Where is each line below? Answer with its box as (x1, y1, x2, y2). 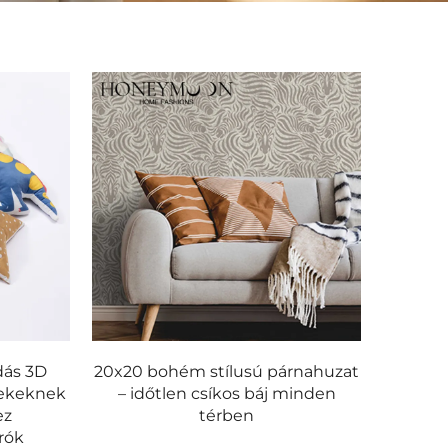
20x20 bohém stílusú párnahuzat (94, 361, 360, 381)
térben (199, 405, 255, 425)
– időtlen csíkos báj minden (117, 383, 336, 403)
